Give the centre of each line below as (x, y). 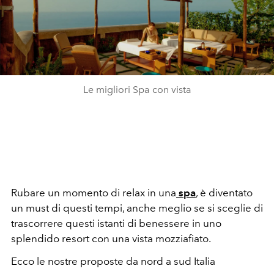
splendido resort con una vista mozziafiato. (112, 238)
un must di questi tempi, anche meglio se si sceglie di (137, 208)
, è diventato (224, 192)
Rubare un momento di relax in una (94, 192)
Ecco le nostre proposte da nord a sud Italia (113, 261)
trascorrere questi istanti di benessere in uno (116, 223)
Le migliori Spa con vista (137, 89)
